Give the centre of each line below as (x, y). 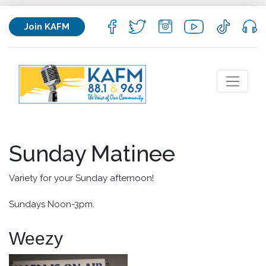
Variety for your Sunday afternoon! (81, 178)
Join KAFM (47, 26)
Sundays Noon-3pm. (52, 205)
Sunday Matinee (92, 153)
